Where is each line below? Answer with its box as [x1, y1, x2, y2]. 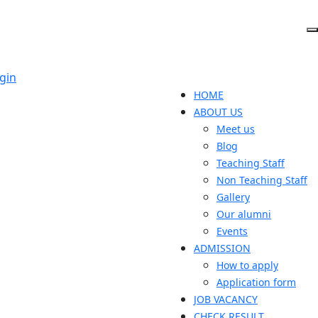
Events [216, 224, 248, 238]
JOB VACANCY [194, 292, 258, 306]
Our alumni [216, 207, 271, 221]
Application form [216, 275, 296, 289]
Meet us [216, 121, 255, 136]
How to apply [216, 258, 278, 272]
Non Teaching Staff [216, 172, 307, 187]
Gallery [216, 190, 250, 204]
